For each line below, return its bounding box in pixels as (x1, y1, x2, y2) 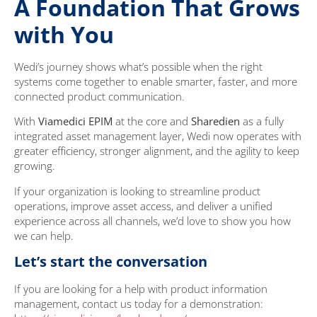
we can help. (14, 228, 74, 243)
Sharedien (191, 114, 240, 129)
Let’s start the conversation (14, 251, 207, 271)
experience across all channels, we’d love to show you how (14, 213, 291, 228)
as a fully (240, 114, 284, 129)
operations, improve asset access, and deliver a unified (14, 198, 272, 213)
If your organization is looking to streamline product (14, 183, 260, 198)
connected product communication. (14, 88, 185, 103)
